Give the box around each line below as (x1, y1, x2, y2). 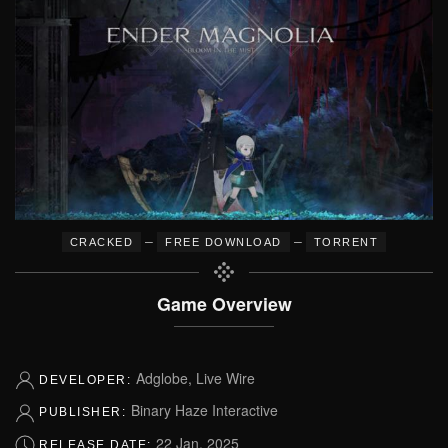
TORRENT (313, 236, 379, 248)
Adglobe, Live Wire (135, 368, 255, 388)
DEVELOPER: (39, 373, 136, 387)
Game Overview (156, 291, 292, 316)
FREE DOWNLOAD (165, 236, 282, 248)
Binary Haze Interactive (130, 400, 278, 421)
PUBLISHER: (39, 405, 131, 420)
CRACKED (69, 236, 134, 248)
